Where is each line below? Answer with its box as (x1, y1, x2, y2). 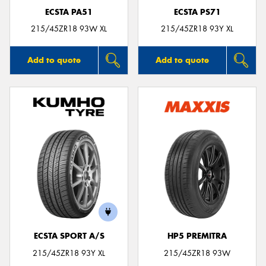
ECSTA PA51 (45, 7, 93, 17)
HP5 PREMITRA (167, 231, 227, 242)
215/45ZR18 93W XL (31, 24, 107, 34)
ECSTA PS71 (173, 7, 221, 17)
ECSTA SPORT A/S (33, 231, 104, 242)
